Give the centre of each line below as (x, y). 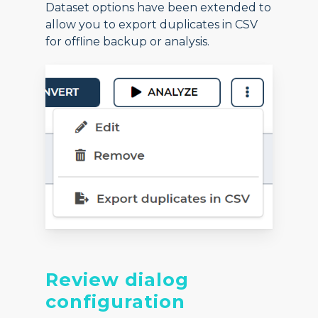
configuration (116, 302)
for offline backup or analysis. (128, 42)
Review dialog (117, 280)
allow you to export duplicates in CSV (152, 25)
